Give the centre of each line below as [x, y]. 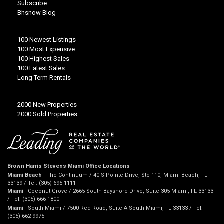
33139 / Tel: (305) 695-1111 [42, 183]
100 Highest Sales [43, 59]
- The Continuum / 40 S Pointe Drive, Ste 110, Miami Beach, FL [125, 175]
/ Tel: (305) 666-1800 [33, 199]
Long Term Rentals [44, 78]
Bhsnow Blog [37, 13]
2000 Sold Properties [47, 114]
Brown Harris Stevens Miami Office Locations [69, 166]
